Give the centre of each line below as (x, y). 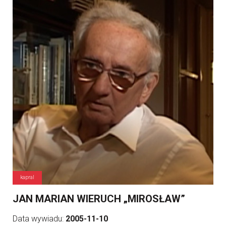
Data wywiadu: (39, 219)
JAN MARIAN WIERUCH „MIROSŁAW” (99, 199)
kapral (27, 177)
